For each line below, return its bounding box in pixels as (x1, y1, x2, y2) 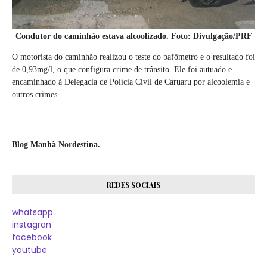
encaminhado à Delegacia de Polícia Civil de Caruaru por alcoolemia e (12, 77, 250, 87)
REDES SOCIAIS (107, 180, 160, 190)
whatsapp (12, 206, 53, 219)
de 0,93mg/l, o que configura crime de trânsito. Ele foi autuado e (12, 65, 232, 74)
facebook (12, 231, 52, 244)
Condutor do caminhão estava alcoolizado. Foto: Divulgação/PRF (15, 32, 252, 41)
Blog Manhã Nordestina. (12, 140, 100, 150)
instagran (12, 219, 51, 231)
